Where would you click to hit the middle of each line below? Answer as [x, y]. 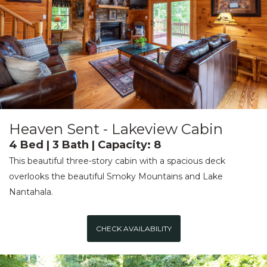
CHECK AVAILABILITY [133, 229]
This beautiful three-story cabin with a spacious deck [117, 161]
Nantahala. [31, 192]
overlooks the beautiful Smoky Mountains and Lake [116, 177]
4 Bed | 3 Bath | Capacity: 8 [85, 145]
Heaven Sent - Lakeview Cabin [116, 129]
